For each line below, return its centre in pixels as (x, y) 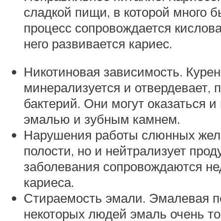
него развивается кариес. (98, 43)
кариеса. (49, 182)
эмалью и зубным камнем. (102, 119)
